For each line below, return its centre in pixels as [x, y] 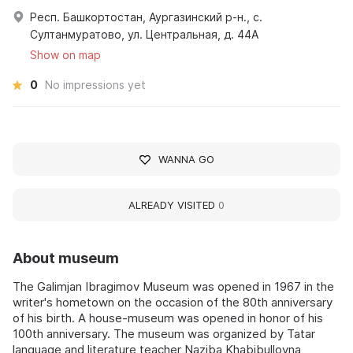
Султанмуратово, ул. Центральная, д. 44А [144, 35]
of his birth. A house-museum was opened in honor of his [168, 318]
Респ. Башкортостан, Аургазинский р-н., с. [146, 17]
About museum [66, 258]
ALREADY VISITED [173, 205]
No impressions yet [95, 85]
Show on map [65, 55]
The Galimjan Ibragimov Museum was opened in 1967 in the [173, 287]
